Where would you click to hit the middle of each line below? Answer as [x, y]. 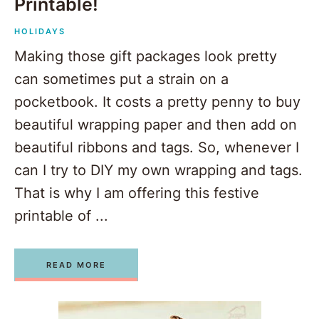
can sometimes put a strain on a [121, 79]
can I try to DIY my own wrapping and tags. [158, 171]
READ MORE [76, 265]
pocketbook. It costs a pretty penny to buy [157, 102]
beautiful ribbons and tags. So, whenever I [157, 148]
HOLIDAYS [40, 32]
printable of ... [61, 216]
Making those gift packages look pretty [146, 57]
